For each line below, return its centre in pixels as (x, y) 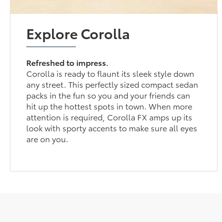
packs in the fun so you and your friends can (109, 95)
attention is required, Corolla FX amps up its (110, 116)
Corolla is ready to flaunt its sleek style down (111, 73)
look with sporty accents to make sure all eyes (112, 127)
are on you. (48, 138)
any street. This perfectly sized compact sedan (112, 84)
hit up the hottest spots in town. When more (110, 106)
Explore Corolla (78, 32)
